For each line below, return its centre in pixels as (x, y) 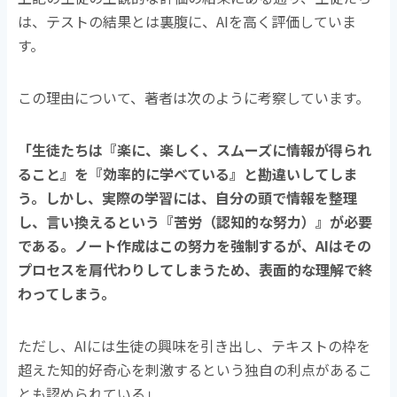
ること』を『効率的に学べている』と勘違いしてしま (188, 173)
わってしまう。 (67, 293)
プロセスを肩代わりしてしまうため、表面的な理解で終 (195, 269)
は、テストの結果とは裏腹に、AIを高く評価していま (187, 21)
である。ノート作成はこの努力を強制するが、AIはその (195, 245)
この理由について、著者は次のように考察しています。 (194, 97)
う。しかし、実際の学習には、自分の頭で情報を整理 (188, 197)
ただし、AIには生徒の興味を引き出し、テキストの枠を (195, 345)
